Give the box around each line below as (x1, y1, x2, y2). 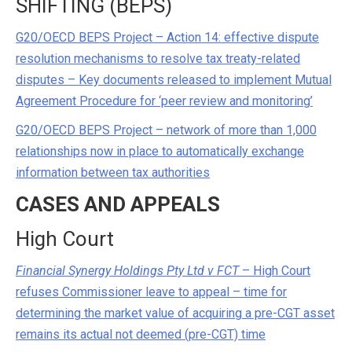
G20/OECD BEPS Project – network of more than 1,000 (16, 123, 317, 137)
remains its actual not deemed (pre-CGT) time (16, 327, 266, 342)
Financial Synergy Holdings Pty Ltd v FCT (16, 263, 239, 278)
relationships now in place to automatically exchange (16, 144, 304, 159)
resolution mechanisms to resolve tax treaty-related (16, 51, 300, 66)
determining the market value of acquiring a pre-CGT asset (16, 306, 335, 321)
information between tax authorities (16, 165, 210, 180)
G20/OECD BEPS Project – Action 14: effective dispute (16, 30, 319, 45)
